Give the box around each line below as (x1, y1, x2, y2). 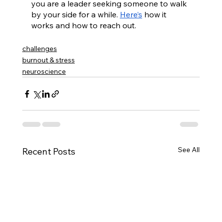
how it (142, 9, 168, 20)
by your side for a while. (31, 9, 120, 20)
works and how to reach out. (31, 20, 136, 31)
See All (178, 145, 200, 155)
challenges (22, 44, 57, 54)
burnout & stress (22, 55, 75, 65)
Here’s (119, 9, 142, 20)
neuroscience (22, 67, 66, 76)
